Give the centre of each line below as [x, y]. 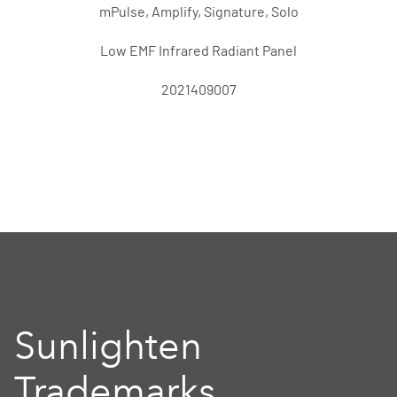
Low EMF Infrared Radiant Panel [198, 51]
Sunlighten [108, 345]
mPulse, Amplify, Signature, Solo [198, 12]
